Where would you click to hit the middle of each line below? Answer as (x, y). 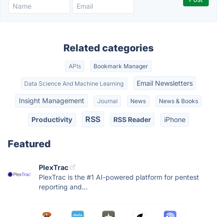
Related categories (108, 48)
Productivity (52, 120)
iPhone (175, 120)
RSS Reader (132, 120)
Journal (107, 101)
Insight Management (51, 100)
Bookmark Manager (121, 66)
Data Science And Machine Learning (74, 83)
